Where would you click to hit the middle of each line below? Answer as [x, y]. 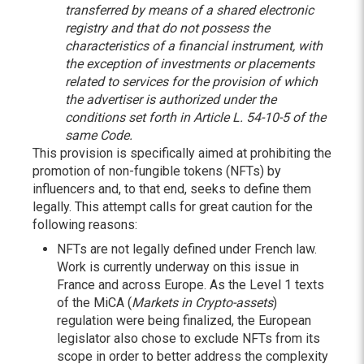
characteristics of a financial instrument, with [194, 46]
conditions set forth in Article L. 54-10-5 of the [195, 117]
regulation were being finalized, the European [184, 321]
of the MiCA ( [94, 303]
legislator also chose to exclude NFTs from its [188, 338]
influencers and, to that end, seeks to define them [172, 189]
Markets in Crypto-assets [202, 303]
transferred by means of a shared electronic [189, 10]
